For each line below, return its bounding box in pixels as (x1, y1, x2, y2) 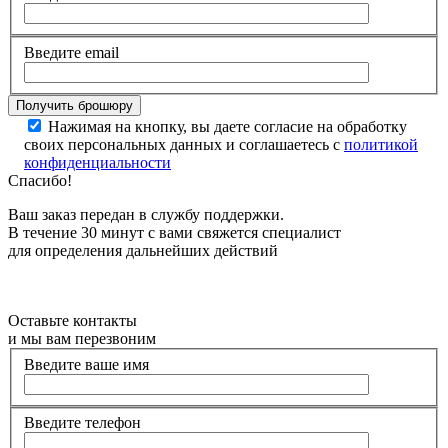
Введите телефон (24, 414, 141, 432)
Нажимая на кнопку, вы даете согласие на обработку (48, 117, 407, 135)
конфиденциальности (24, 153, 171, 171)
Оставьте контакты (8, 311, 137, 329)
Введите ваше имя (24, 355, 149, 373)
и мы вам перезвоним (8, 329, 156, 347)
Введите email (24, 43, 119, 61)
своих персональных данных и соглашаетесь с (24, 135, 344, 153)
